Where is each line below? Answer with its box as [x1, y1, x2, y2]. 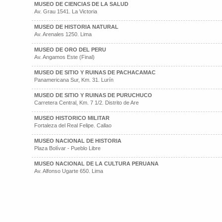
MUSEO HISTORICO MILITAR [34, 115, 110, 121]
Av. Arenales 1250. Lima [34, 31, 92, 37]
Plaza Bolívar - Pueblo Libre [34, 145, 101, 151]
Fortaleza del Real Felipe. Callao [34, 122, 111, 128]
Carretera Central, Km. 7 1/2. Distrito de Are [34, 100, 139, 106]
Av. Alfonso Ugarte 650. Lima [34, 168, 103, 174]
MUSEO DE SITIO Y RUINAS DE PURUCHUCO [34, 92, 152, 98]
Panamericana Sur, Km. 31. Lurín [34, 77, 113, 83]
